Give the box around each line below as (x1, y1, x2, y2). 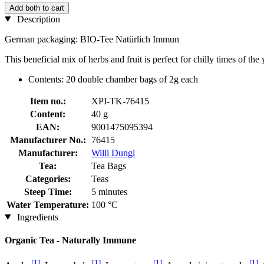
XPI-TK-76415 (91, 95, 149, 106)
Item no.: (29, 95, 66, 106)
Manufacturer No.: (9, 134, 86, 145)
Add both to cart (9, 3, 64, 12)
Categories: (25, 173, 71, 184)
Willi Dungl (91, 147, 135, 158)
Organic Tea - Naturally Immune (5, 235, 136, 245)
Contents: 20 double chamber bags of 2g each (28, 74, 198, 84)
